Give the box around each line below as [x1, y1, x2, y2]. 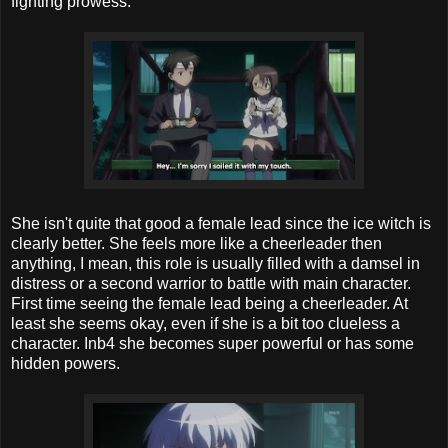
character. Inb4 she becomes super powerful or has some [11, 334, 414, 352]
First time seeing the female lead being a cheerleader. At [11, 294, 408, 312]
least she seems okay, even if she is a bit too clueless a [11, 314, 400, 332]
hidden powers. [11, 354, 120, 372]
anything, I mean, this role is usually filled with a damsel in [11, 254, 420, 272]
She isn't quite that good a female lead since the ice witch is [11, 214, 431, 232]
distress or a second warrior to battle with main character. [11, 274, 411, 292]
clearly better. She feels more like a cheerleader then [11, 234, 382, 252]
